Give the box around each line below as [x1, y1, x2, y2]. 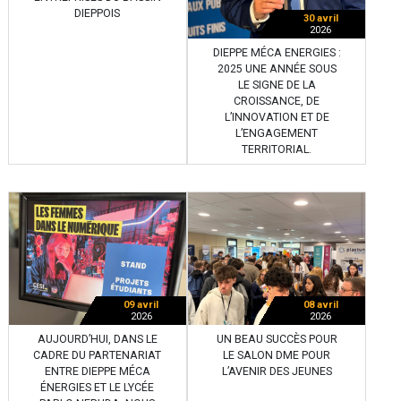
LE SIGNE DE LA [237, 78, 316, 91]
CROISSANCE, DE [234, 94, 320, 107]
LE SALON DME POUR [223, 349, 330, 363]
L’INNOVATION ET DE [224, 110, 329, 124]
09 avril [124, 299, 159, 311]
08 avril [303, 299, 338, 311]
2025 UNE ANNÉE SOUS [217, 62, 337, 75]
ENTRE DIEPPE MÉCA [44, 365, 150, 379]
